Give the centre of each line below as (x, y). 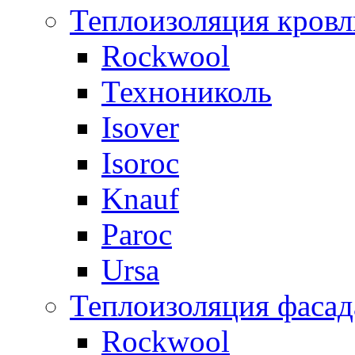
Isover (140, 128)
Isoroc (140, 163)
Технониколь (187, 92)
